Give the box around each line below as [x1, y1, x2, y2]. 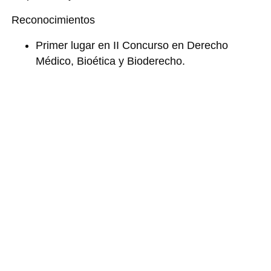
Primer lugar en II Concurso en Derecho [35, 39, 228, 52]
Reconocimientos [11, 14, 95, 27]
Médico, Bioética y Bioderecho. [35, 55, 185, 68]
